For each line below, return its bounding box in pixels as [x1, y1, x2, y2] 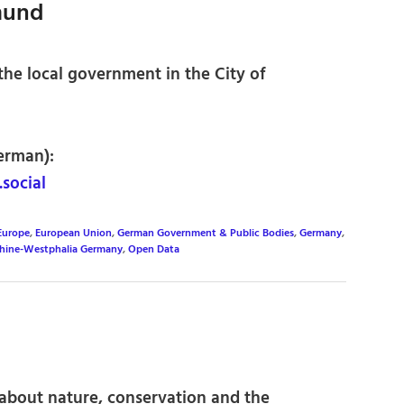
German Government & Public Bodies [117, 225, 294, 243]
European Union [35, 225, 112, 243]
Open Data [128, 242, 179, 259]
